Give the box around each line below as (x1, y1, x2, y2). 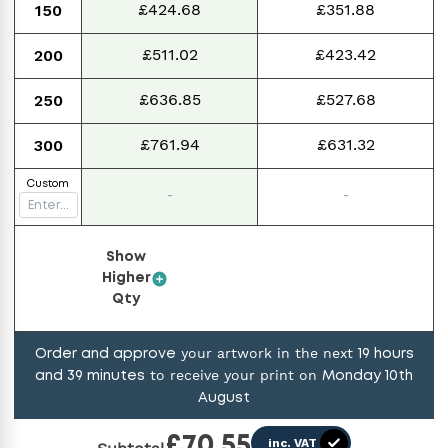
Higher (101, 271, 151, 286)
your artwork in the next (175, 344, 358, 361)
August (198, 390, 250, 405)
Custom (27, 178, 69, 190)
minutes (83, 368, 145, 383)
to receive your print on (145, 366, 322, 383)
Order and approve (34, 346, 176, 361)
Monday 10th (322, 368, 413, 383)
